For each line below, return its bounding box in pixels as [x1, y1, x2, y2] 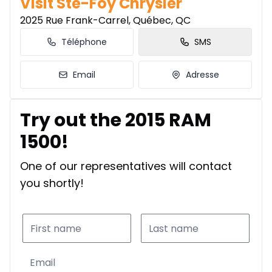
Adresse [186, 69, 219, 81]
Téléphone [61, 36, 107, 49]
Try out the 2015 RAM [20, 107, 211, 134]
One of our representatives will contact [20, 158, 232, 174]
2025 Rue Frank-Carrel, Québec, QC [20, 13, 191, 28]
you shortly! [20, 175, 84, 191]
